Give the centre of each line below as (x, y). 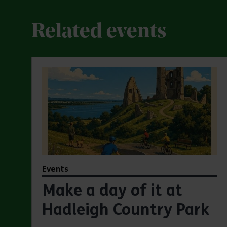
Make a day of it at (112, 190)
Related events (99, 33)
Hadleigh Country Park (126, 210)
